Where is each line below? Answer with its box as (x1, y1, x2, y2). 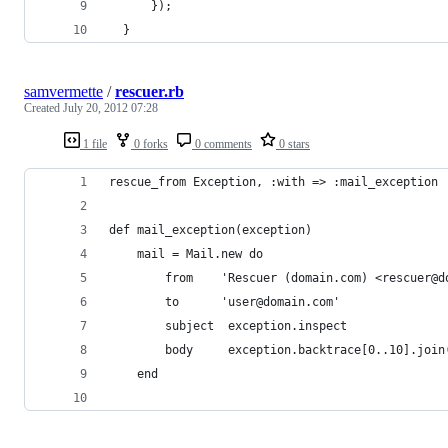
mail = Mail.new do (137, 246, 263, 261)
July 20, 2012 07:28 (63, 100, 158, 115)
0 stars (276, 136, 310, 151)
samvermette (24, 82, 103, 100)
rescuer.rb (115, 82, 184, 100)
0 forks (131, 136, 168, 151)
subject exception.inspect (165, 318, 347, 333)
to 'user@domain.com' (165, 294, 340, 309)
